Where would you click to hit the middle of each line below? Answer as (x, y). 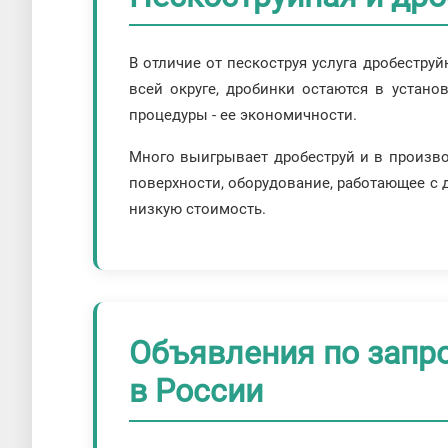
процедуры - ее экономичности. (243, 115)
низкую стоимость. (197, 209)
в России (196, 391)
